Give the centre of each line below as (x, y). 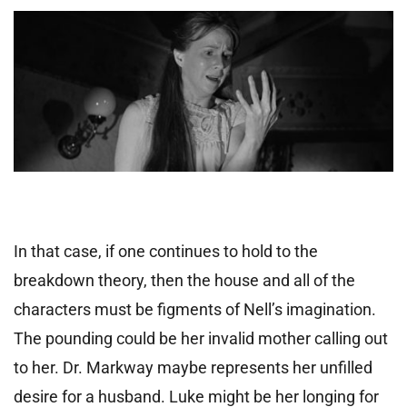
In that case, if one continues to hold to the (166, 251)
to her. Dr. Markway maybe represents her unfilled (193, 367)
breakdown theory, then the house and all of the (184, 280)
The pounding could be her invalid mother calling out (201, 338)
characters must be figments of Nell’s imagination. (195, 309)
